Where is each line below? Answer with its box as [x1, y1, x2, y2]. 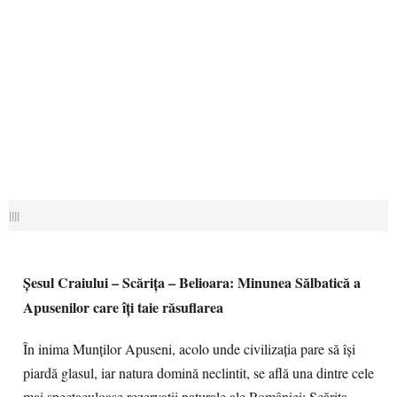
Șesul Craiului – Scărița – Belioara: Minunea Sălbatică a [23, 272, 361, 292]
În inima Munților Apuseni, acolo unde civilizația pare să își [23, 339, 355, 359]
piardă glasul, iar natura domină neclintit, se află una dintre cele [23, 363, 374, 383]
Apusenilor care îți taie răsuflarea [23, 297, 223, 317]
